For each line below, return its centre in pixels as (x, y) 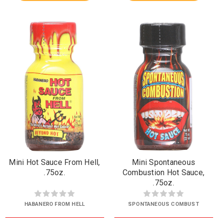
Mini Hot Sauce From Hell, (54, 162)
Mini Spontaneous (163, 162)
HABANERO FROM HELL (54, 204)
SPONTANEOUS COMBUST (163, 204)
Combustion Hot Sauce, (163, 172)
